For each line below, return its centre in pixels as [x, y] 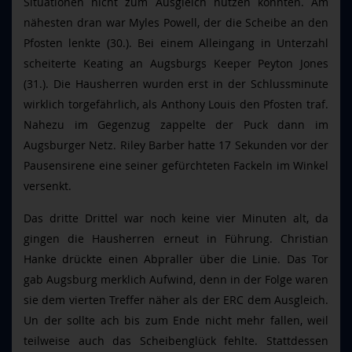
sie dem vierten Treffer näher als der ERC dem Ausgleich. [176, 300]
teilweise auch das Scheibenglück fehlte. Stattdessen [176, 341]
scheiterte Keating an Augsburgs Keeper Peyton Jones [176, 63]
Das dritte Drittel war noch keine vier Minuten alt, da [176, 218]
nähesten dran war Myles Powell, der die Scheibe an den [176, 22]
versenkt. [48, 186]
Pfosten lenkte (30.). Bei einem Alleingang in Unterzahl [176, 43]
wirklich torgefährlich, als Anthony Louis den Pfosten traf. [176, 104]
